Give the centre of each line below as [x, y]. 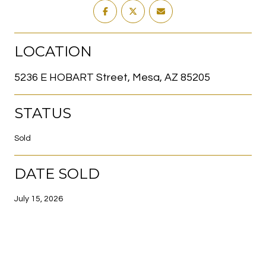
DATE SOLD [57, 173]
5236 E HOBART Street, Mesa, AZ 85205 [112, 77]
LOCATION [53, 51]
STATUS [43, 113]
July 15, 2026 [39, 199]
